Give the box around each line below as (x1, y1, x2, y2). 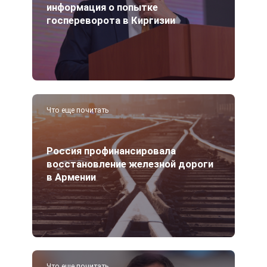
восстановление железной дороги (46, 158, 213, 170)
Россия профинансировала (46, 145, 176, 157)
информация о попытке (46, 2, 158, 14)
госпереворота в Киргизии (46, 15, 175, 27)
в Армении (46, 171, 96, 183)
